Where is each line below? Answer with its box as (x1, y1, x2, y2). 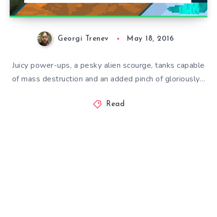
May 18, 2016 (127, 35, 174, 43)
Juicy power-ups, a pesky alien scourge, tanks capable (12, 60, 205, 71)
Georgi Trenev (58, 35, 109, 43)
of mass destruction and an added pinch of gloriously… (12, 74, 205, 85)
